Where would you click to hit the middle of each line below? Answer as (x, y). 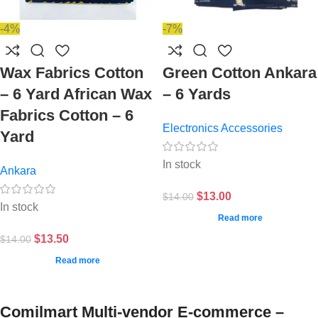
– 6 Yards (197, 94)
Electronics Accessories (223, 128)
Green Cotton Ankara (240, 73)
